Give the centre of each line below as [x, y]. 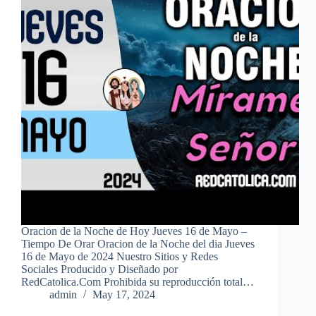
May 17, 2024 [124, 295]
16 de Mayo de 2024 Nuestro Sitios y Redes [120, 257]
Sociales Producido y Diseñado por [99, 269]
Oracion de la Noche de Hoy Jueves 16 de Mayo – [134, 231]
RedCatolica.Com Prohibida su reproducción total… [138, 282]
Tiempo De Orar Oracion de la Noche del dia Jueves [138, 244]
